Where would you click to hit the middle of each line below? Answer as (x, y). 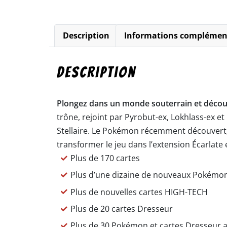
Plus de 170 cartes (105, 158)
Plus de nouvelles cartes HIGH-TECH (139, 192)
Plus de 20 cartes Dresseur (122, 209)
